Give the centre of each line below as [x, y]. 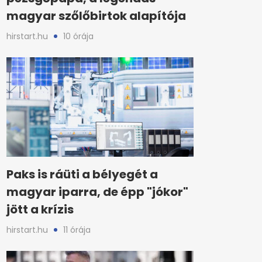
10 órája [78, 36]
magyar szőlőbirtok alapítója [96, 16]
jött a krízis [40, 209]
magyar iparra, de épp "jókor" [97, 192]
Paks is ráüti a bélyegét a [82, 174]
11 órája [77, 230]
